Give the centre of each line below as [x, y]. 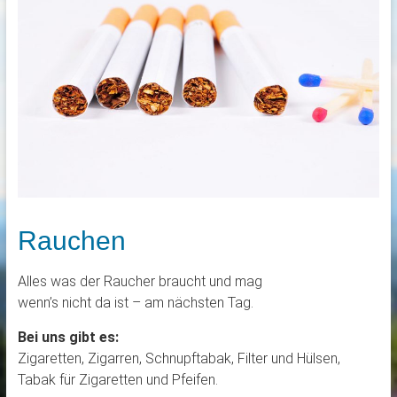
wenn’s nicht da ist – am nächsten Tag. [135, 303]
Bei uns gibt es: [68, 338]
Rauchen [71, 241]
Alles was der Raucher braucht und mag [140, 282]
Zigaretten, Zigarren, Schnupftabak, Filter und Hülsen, [179, 359]
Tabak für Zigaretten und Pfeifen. [117, 380]
